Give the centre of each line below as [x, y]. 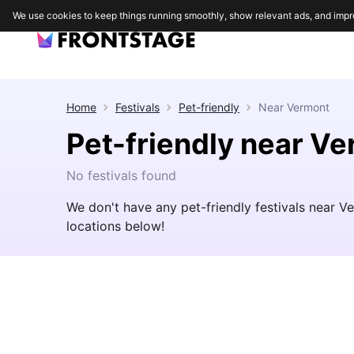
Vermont [308, 107]
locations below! [115, 226]
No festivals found [121, 175]
